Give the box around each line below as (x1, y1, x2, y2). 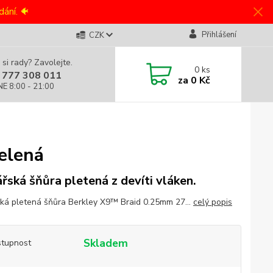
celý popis (193, 196, 232, 208)
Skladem (83, 236, 128, 250)
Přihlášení (201, 29, 236, 40)
